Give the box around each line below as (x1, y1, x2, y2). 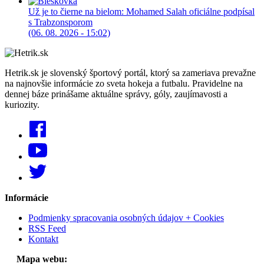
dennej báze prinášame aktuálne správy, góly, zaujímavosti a (5, 89, 227, 100)
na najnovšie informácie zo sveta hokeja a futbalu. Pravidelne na (5, 78, 243, 89)
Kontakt (28, 234, 58, 245)
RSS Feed (28, 223, 66, 234)
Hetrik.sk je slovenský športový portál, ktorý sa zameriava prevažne (5, 68, 256, 78)
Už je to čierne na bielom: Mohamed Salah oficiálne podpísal (28, 6, 255, 17)
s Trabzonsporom (28, 17, 93, 28)
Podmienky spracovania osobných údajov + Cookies (28, 213, 224, 223)
